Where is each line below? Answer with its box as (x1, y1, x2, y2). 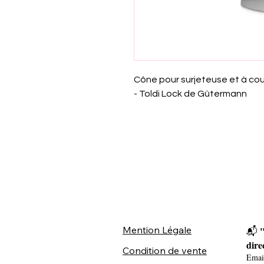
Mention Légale (123, 224, 192, 236)
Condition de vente (123, 245, 207, 256)
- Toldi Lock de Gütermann (134, 89, 247, 98)
